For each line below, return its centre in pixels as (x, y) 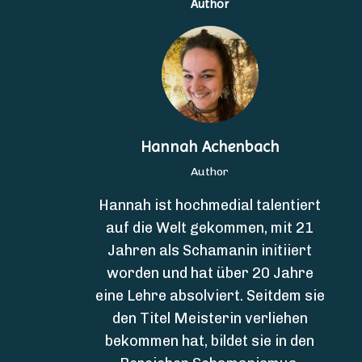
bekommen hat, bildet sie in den (210, 341)
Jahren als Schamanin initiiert (210, 250)
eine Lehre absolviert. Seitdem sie (210, 296)
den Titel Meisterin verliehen (210, 318)
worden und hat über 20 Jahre (210, 273)
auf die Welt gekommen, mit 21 (210, 228)
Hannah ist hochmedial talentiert (210, 205)
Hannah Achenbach (210, 147)
